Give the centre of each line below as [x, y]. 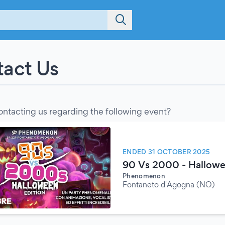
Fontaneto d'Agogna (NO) [169, 185]
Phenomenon [144, 176]
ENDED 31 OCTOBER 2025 [166, 152]
